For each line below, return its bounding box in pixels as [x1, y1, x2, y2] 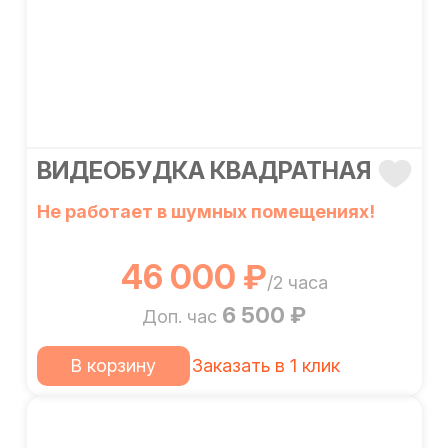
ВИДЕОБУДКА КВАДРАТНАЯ [36, 156, 371, 185]
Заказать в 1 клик [192, 355, 340, 376]
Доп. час [142, 306, 222, 327]
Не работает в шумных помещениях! [36, 201, 375, 222]
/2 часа [266, 272, 328, 293]
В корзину [70, 355, 156, 376]
